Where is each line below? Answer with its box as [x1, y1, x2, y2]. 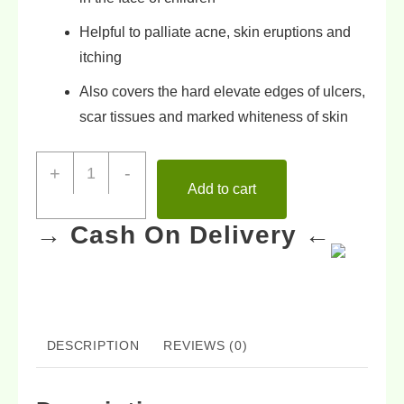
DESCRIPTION [46, 338, 140, 353]
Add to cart [188, 181, 256, 197]
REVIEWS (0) [163, 338, 248, 353]
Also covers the [79, 84, 181, 99]
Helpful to [79, 24, 144, 40]
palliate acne [144, 24, 226, 40]
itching [79, 50, 122, 65]
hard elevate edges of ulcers [181, 84, 362, 99]
